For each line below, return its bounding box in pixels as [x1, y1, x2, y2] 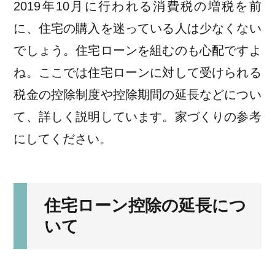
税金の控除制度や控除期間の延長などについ [14, 88, 261, 102]
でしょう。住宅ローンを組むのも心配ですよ [14, 44, 261, 58]
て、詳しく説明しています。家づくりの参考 [14, 110, 261, 124]
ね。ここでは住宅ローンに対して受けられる [14, 66, 261, 80]
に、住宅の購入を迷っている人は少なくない [14, 21, 261, 36]
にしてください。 [14, 132, 112, 146]
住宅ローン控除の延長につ [44, 196, 246, 215]
